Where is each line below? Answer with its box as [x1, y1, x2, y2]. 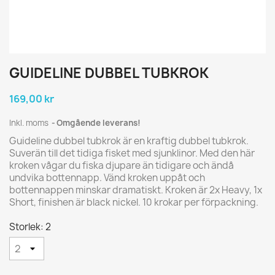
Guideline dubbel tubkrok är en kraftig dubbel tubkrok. [9, 134, 249, 147]
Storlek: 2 [9, 220, 51, 233]
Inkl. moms [9, 117, 50, 128]
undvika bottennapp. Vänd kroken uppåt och [9, 171, 205, 184]
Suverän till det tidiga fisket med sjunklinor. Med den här [9, 146, 255, 160]
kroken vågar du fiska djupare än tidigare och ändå [9, 158, 234, 172]
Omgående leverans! [56, 117, 141, 128]
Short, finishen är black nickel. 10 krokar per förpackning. [9, 195, 258, 209]
